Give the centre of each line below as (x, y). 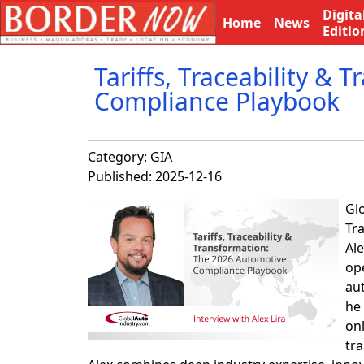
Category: (119, 157)
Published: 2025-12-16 (155, 176)
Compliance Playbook (217, 101)
